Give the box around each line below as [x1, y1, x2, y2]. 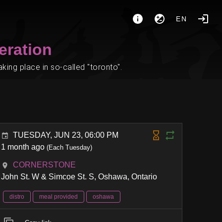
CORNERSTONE [13, 161, 76, 169]
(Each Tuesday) [45, 144, 93, 151]
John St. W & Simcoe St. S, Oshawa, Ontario [1, 172, 158, 181]
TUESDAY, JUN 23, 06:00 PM [13, 131, 119, 139]
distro [9, 193, 25, 200]
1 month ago [1, 143, 45, 151]
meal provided [39, 193, 78, 200]
